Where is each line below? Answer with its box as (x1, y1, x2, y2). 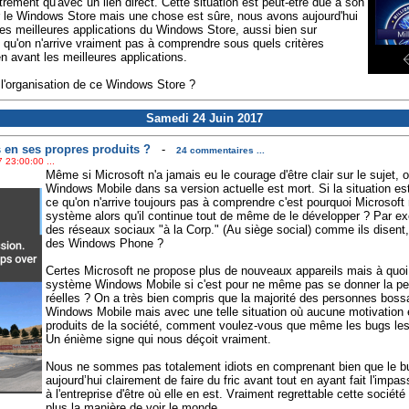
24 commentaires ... (175, 145, 265, 156)
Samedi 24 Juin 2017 (146, 111, 263, 125)
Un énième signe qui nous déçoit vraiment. (45, 332, 271, 347)
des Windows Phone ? (45, 236, 163, 251)
